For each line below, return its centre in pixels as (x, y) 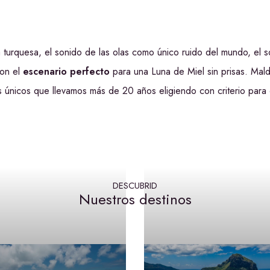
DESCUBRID (135, 186)
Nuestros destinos (135, 199)
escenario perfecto (66, 71)
